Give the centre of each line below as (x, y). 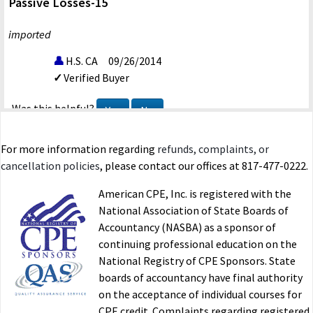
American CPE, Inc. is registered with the (195, 194)
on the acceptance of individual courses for (200, 294)
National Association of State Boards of (194, 211)
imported (30, 35)
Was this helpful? (54, 109)
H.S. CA (82, 61)
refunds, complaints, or (213, 149)
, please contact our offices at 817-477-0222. (204, 166)
